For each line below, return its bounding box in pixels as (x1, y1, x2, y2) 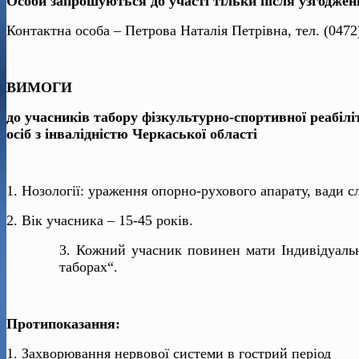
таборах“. (59, 259, 119, 276)
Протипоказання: (6, 316, 120, 333)
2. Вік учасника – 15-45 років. (6, 212, 193, 229)
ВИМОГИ (6, 79, 72, 96)
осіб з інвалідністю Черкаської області (6, 126, 257, 143)
